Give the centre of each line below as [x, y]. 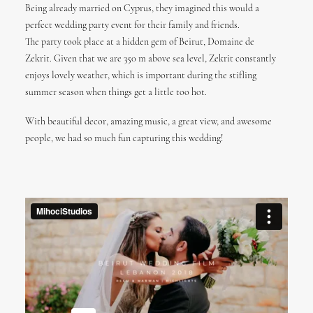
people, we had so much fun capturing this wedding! [124, 139]
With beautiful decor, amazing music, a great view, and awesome [148, 122]
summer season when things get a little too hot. [116, 93]
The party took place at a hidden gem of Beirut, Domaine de [140, 42]
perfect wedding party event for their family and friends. [132, 26]
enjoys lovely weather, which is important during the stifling [141, 76]
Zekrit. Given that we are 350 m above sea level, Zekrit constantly [151, 59]
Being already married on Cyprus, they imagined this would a [142, 9]
